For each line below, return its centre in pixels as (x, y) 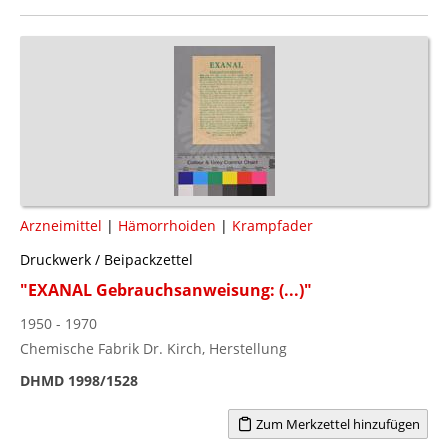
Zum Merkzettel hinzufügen (336, 423)
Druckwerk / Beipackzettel (106, 259)
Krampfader (272, 225)
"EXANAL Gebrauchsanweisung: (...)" (166, 289)
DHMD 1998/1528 (79, 380)
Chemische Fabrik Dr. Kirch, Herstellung (153, 348)
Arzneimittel (61, 225)
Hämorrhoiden (167, 225)
